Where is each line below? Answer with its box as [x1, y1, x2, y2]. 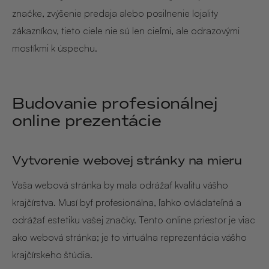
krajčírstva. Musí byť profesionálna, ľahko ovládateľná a [12, 196, 241, 208]
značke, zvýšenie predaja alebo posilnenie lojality [12, 7, 218, 20]
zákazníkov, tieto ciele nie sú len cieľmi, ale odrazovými [12, 25, 240, 37]
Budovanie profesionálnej [12, 93, 218, 113]
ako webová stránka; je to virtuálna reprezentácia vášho [12, 231, 247, 243]
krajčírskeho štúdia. [12, 248, 92, 261]
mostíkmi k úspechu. [12, 42, 97, 55]
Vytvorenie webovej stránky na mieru [12, 153, 242, 168]
